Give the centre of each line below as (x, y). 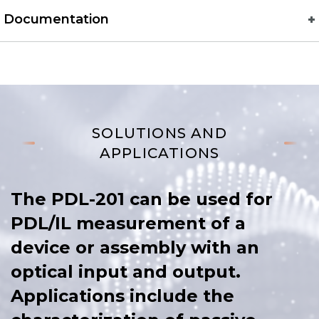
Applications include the (122, 296)
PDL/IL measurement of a (128, 223)
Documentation (56, 19)
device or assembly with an (135, 247)
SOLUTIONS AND (159, 133)
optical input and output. (126, 271)
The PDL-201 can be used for (142, 199)
